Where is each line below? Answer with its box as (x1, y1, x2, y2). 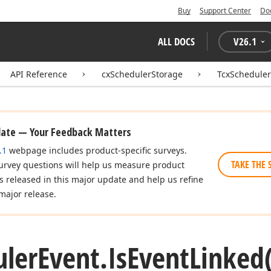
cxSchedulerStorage (102, 68, 183, 80)
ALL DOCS (158, 34, 195, 48)
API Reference (10, 68, 67, 80)
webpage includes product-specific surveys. (7, 145, 187, 156)
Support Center (200, 5, 251, 16)
